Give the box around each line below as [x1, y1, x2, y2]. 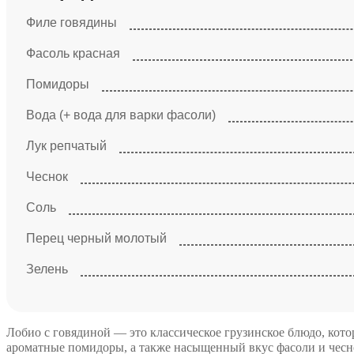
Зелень [26, 262, 68, 276]
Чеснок [26, 170, 68, 183]
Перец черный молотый [26, 232, 167, 245]
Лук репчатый [26, 139, 107, 153]
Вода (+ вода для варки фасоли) [26, 108, 216, 122]
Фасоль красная [26, 47, 120, 60]
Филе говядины [26, 16, 117, 29]
